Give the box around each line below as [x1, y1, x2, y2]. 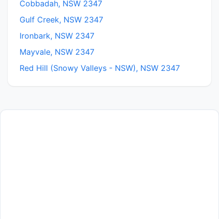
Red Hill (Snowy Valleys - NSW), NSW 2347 [20, 63, 180, 73]
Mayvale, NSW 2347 [20, 47, 94, 57]
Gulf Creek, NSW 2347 [20, 15, 103, 25]
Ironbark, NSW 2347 [20, 31, 94, 41]
